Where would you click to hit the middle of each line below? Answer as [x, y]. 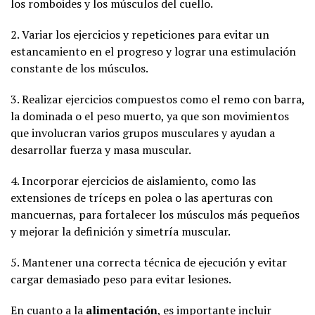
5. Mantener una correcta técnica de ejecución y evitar [149, 262]
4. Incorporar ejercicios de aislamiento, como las [133, 180]
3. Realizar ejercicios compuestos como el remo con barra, [157, 99]
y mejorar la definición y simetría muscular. [121, 231]
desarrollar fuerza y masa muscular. [101, 149]
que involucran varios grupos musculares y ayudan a [143, 133]
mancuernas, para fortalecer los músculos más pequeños [155, 214]
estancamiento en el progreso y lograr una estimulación [153, 51]
